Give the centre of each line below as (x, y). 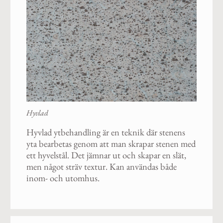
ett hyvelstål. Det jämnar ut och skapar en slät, (106, 155)
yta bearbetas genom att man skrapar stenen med (111, 144)
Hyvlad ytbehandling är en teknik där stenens (106, 132)
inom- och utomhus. (63, 178)
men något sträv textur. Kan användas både (101, 167)
